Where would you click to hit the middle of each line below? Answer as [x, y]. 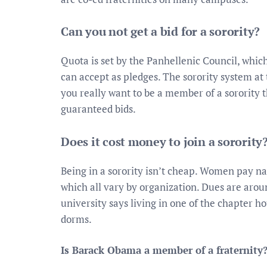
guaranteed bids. [98, 109]
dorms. [76, 219]
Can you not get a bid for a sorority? [161, 31]
